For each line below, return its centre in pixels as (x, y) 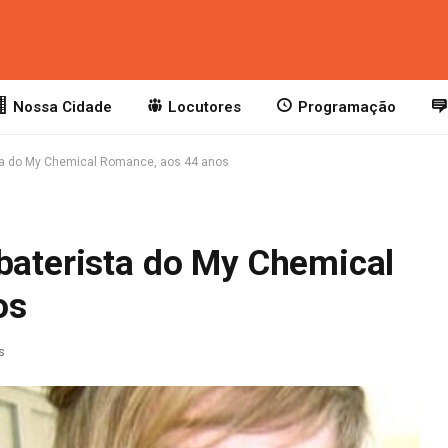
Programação (346, 107)
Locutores (205, 107)
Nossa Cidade (62, 107)
